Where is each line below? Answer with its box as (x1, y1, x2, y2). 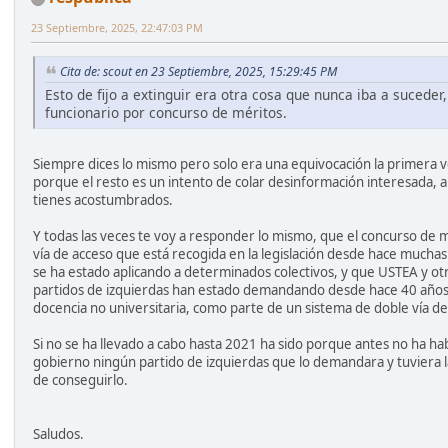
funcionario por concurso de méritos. (45, 102, 287, 122)
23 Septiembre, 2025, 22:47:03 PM (31, 19, 203, 35)
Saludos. (33, 424, 84, 443)
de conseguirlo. (33, 370, 128, 389)
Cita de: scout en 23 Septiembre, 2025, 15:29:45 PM (60, 63, 337, 81)
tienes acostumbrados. (33, 190, 173, 209)
